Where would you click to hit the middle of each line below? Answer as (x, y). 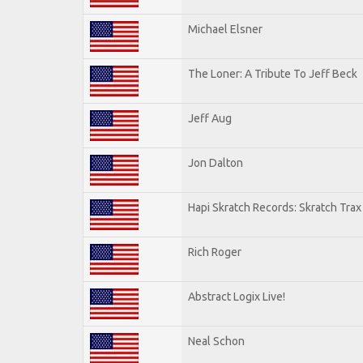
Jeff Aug (210, 118)
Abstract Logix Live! (237, 296)
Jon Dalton (216, 162)
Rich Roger (215, 252)
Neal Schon (216, 341)
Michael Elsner (225, 29)
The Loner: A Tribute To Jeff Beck (273, 73)
